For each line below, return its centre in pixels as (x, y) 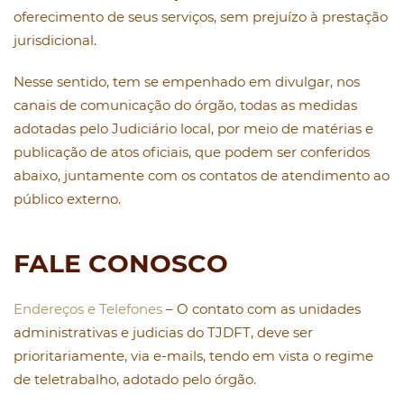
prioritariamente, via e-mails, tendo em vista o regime (193, 356)
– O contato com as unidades (262, 309)
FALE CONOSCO (121, 264)
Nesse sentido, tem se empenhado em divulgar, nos (187, 82)
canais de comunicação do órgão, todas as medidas (185, 106)
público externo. (67, 199)
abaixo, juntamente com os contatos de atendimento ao (202, 176)
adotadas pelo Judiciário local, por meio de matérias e (193, 129)
